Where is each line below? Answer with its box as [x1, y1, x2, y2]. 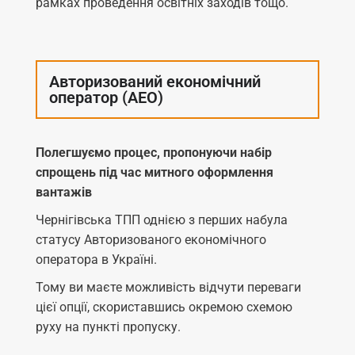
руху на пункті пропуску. [36, 319, 181, 334]
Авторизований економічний [49, 71, 261, 91]
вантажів [36, 184, 92, 200]
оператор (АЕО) [49, 87, 163, 107]
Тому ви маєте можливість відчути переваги [36, 279, 301, 295]
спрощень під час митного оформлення [36, 164, 273, 180]
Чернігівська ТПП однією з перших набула [36, 212, 288, 227]
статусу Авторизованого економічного [36, 231, 266, 247]
